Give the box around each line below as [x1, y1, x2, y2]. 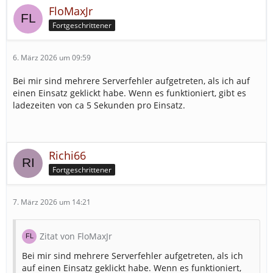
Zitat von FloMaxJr [40, 230, 112, 243]
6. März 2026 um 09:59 [13, 52, 91, 63]
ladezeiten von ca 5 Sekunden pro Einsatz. [13, 99, 185, 112]
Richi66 [49, 148, 86, 163]
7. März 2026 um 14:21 [13, 197, 91, 208]
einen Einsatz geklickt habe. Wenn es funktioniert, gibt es [13, 87, 246, 99]
